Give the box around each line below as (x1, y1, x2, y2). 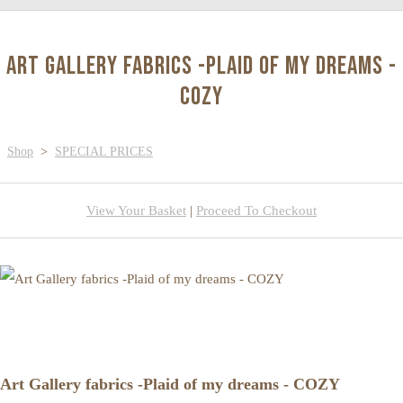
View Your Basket (86, 202, 186, 218)
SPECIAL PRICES (55, 144, 153, 158)
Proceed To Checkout (196, 202, 317, 218)
